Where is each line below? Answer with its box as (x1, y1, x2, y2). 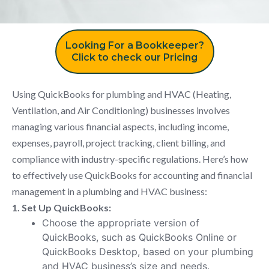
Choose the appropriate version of (42, 216, 199, 229)
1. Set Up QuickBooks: (12, 201, 111, 213)
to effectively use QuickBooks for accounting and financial (12, 169, 252, 181)
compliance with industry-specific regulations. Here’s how (12, 153, 248, 165)
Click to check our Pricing (71, 51, 198, 63)
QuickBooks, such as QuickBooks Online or (42, 231, 237, 243)
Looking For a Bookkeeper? (65, 39, 204, 51)
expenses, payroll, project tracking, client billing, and (12, 136, 225, 148)
